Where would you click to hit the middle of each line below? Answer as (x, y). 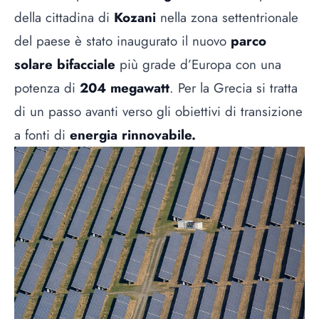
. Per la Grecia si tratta (234, 88)
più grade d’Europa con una (198, 64)
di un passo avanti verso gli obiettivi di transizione (158, 111)
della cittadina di (64, 17)
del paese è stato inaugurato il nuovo (122, 41)
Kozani (135, 17)
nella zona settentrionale (227, 17)
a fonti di (42, 135)
